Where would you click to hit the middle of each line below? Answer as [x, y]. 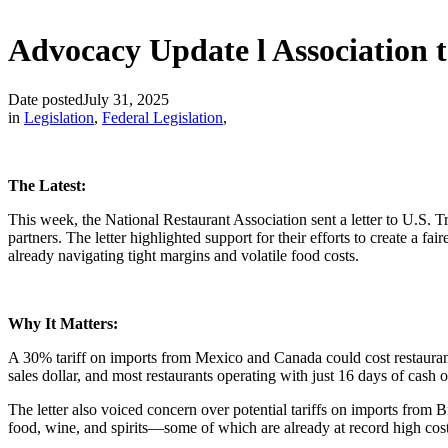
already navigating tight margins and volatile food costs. [183, 255]
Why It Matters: [65, 323]
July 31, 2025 [126, 99]
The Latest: [49, 185]
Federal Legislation [162, 117]
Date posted [45, 99]
